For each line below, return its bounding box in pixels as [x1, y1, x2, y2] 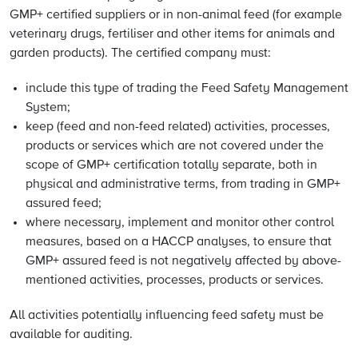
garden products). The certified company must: [10, 47, 271, 60]
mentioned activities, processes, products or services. [26, 274, 324, 287]
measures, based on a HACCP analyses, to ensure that [26, 236, 332, 249]
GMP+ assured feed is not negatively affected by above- [26, 255, 341, 268]
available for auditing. [10, 328, 133, 341]
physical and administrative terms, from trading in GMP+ [26, 178, 340, 191]
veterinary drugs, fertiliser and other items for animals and [10, 28, 335, 41]
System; [26, 101, 70, 114]
